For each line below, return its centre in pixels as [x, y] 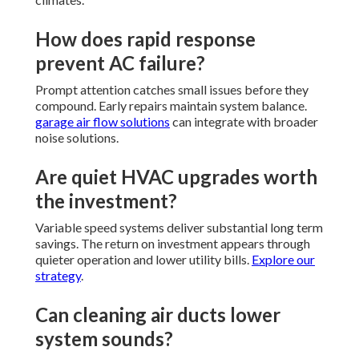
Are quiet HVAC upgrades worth [176, 177]
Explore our [283, 260]
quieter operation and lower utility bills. [143, 260]
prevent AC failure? [120, 63]
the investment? [106, 201]
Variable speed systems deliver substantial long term [179, 228]
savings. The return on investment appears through [173, 244]
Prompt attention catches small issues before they [172, 90]
